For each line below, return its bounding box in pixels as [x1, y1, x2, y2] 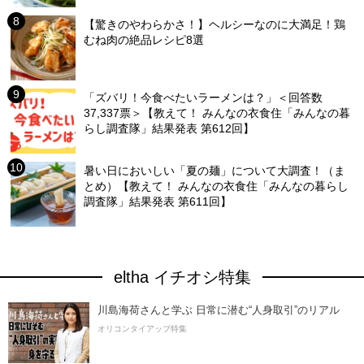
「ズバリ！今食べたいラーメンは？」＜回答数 [84, 90, 323, 104]
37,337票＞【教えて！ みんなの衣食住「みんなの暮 [84, 106, 351, 119]
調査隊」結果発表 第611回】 [84, 194, 232, 208]
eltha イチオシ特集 [113, 267, 251, 286]
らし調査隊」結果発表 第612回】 [84, 121, 255, 135]
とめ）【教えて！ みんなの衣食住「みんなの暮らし [84, 179, 349, 193]
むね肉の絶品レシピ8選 [84, 32, 205, 46]
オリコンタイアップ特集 [97, 323, 187, 333]
